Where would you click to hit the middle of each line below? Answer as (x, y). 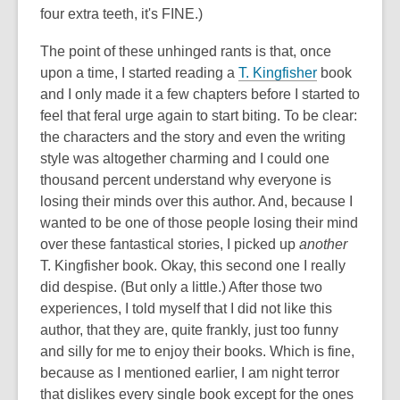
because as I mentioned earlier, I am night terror (190, 373)
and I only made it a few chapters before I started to (200, 94)
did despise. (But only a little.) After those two (181, 287)
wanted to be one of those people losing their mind (199, 223)
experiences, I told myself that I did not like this (186, 308)
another (323, 244)
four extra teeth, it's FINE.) (121, 14)
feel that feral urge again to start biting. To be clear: (199, 116)
